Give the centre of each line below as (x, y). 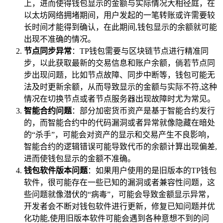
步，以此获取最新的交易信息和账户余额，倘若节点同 (119, 63)
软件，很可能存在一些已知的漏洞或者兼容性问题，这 (119, 182)
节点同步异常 (48, 51)
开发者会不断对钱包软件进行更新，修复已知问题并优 (119, 206)
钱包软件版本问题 (56, 170)
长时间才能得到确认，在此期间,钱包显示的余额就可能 (120, 27)
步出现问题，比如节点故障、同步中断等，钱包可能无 (119, 75)
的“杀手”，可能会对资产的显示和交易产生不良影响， (119, 134)
